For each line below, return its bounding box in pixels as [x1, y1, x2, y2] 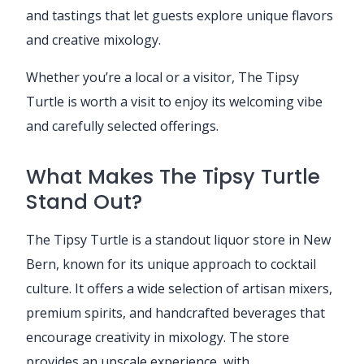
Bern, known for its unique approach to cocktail [26, 254, 316, 273]
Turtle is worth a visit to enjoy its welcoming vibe [26, 92, 323, 110]
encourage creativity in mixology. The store [26, 327, 289, 346]
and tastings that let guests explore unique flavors [26, 6, 333, 24]
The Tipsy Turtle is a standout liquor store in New [26, 230, 331, 249]
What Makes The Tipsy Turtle [26, 162, 320, 191]
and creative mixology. [26, 30, 161, 49]
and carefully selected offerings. [26, 116, 219, 135]
